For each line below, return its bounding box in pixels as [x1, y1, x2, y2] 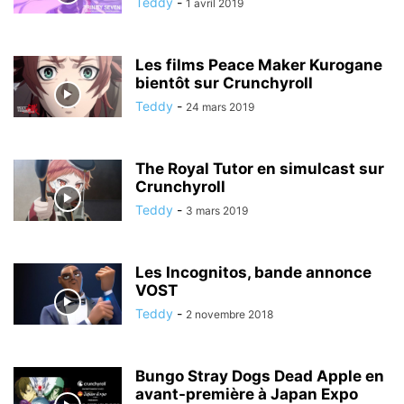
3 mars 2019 [186, 204, 248, 217]
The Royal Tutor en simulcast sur [135, 160, 384, 178]
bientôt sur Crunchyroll [135, 74, 313, 92]
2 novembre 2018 [186, 308, 273, 321]
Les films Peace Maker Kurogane [135, 56, 382, 74]
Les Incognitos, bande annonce [135, 263, 372, 281]
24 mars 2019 [186, 100, 254, 114]
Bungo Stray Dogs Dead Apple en [135, 367, 384, 385]
